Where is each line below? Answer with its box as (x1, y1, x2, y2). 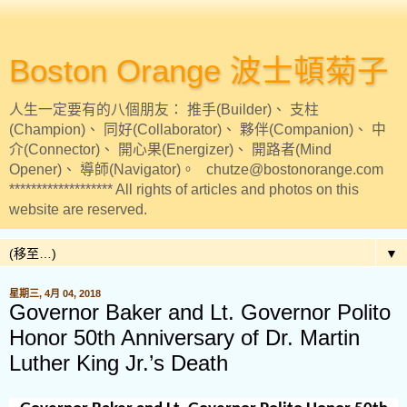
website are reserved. (9, 202, 147, 217)
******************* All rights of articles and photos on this (9, 182, 359, 197)
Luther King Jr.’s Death (9, 351, 228, 375)
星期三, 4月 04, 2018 (9, 288, 101, 299)
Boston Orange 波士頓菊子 (9, 54, 389, 88)
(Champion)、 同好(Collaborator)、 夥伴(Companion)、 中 (9, 122, 386, 137)
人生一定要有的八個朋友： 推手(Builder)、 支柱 (9, 102, 319, 117)
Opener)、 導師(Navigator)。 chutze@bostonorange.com (9, 162, 383, 177)
